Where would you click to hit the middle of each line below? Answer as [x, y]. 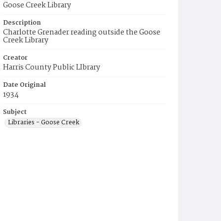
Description [22, 23]
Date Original [24, 85]
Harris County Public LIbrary [52, 68]
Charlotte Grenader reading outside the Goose [82, 33]
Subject [15, 112]
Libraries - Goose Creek [44, 123]
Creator [15, 58]
